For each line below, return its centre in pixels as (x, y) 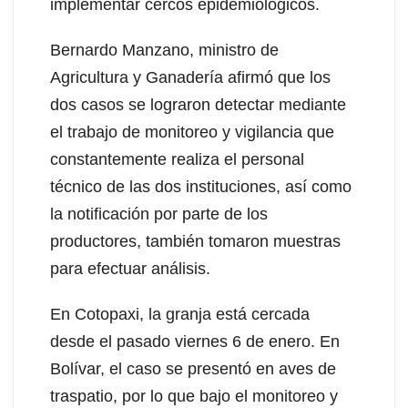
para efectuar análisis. (130, 268)
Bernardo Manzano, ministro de (164, 50)
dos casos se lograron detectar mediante (198, 104)
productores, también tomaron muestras (195, 241)
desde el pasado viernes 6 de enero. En (195, 341)
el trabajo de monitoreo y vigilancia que (192, 132)
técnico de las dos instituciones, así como (201, 186)
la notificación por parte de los (159, 214)
